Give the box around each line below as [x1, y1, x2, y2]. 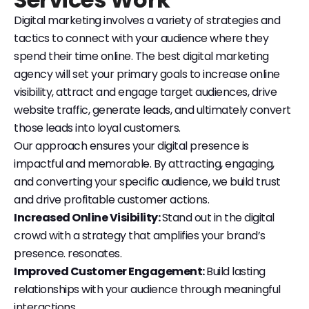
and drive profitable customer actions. [14, 191, 209, 208]
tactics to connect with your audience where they [14, 30, 268, 46]
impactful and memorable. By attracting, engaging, [14, 155, 275, 172]
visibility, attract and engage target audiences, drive [14, 83, 277, 100]
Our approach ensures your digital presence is [14, 137, 249, 154]
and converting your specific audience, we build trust [14, 173, 281, 190]
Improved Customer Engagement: [14, 263, 206, 279]
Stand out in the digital [161, 209, 275, 226]
